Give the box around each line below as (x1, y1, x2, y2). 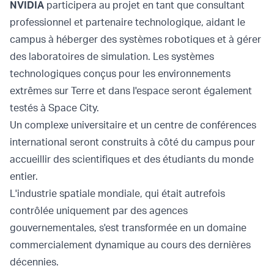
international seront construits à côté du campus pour (10, 135, 255, 148)
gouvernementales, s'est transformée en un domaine (10, 221, 246, 234)
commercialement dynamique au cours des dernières (10, 238, 251, 251)
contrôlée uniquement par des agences (10, 204, 188, 217)
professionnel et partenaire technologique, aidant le (10, 15, 245, 28)
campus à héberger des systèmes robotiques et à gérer (10, 32, 261, 45)
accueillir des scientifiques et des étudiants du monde (10, 152, 254, 165)
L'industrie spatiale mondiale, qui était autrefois (10, 187, 225, 199)
